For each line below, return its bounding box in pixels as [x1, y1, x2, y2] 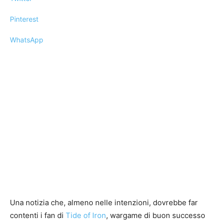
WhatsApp [10, 36, 43, 44]
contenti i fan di [10, 210, 66, 220]
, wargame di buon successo [106, 210, 205, 220]
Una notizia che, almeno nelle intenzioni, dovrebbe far [10, 197, 198, 207]
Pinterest [10, 15, 38, 23]
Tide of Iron [66, 210, 106, 220]
